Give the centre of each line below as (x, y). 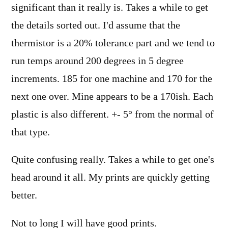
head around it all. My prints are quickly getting (110, 178)
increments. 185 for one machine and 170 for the (112, 79)
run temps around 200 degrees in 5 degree (97, 61)
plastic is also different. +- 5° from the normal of (112, 114)
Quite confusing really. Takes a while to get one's (113, 160)
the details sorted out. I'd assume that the (96, 25)
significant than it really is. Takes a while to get (110, 7)
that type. (31, 132)
